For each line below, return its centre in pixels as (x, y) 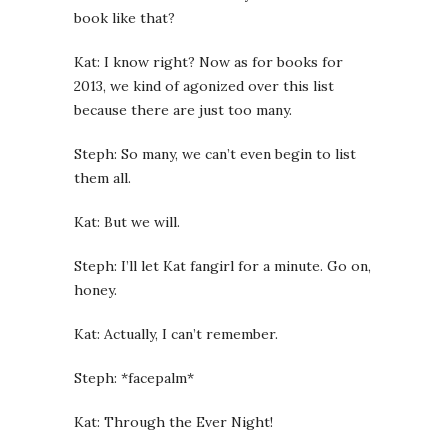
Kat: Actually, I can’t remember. (176, 334)
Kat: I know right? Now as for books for (208, 62)
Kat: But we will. (127, 222)
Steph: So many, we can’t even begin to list (215, 154)
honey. (95, 290)
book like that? (124, 18)
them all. (102, 178)
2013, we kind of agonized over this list (204, 86)
